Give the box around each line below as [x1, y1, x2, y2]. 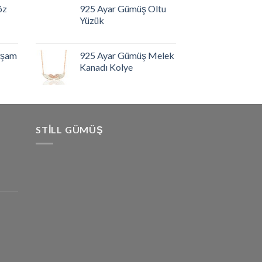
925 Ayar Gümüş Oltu [80, 2, 166, 14]
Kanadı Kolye [80, 61, 133, 73]
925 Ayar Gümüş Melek [80, 49, 174, 61]
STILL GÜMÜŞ [36, 123, 104, 135]
